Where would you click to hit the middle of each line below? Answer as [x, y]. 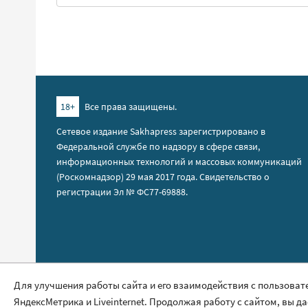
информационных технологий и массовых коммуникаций [179, 161]
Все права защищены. [130, 106]
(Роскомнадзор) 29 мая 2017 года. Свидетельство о [163, 176]
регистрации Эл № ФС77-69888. [122, 191]
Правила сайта [87, 279]
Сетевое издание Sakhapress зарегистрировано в [161, 131]
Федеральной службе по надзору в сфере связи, [158, 146]
